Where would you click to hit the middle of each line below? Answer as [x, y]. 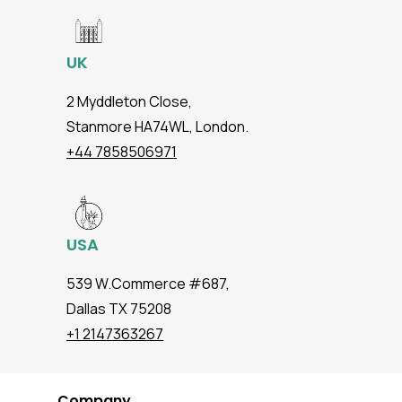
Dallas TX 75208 [119, 309]
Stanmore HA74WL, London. [158, 127]
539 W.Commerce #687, [149, 284]
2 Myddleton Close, [130, 102]
